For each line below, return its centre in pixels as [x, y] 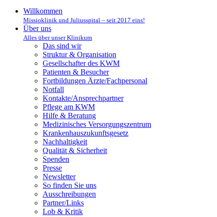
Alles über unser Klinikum [58, 38]
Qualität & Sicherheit [75, 151]
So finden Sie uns [70, 186]
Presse [52, 168]
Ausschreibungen [69, 194]
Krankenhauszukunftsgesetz [85, 133]
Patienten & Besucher [76, 72]
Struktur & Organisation [79, 55]
